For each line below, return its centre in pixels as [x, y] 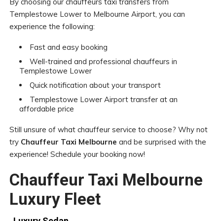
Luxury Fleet [55, 199]
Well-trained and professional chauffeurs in [103, 61]
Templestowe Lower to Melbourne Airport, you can [97, 14]
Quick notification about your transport [95, 85]
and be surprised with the [161, 142]
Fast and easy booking [68, 47]
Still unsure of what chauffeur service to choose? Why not [108, 129]
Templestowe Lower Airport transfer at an [103, 99]
